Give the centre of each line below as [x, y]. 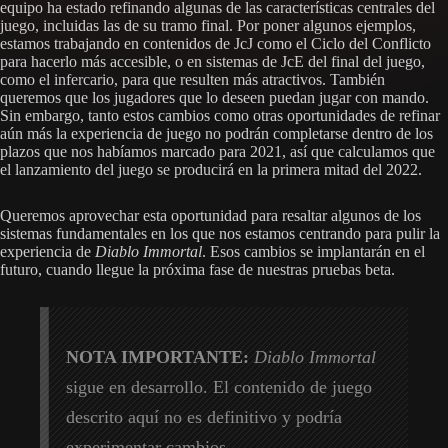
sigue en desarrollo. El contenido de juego [219, 386]
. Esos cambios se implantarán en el [313, 251]
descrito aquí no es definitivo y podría [204, 416]
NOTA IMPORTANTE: [158, 356]
